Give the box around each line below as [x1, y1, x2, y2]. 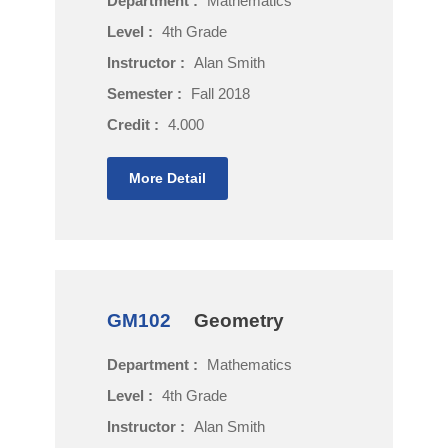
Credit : [107, 116, 163, 133]
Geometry [194, 310, 284, 331]
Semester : [107, 85, 186, 102]
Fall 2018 [191, 85, 250, 102]
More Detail [129, 170, 206, 186]
